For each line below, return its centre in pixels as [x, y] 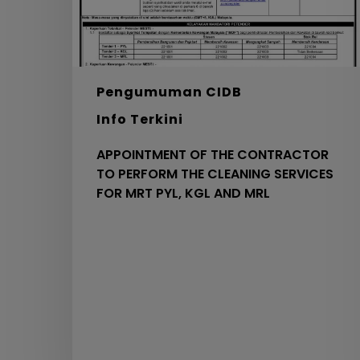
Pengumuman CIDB [169, 92]
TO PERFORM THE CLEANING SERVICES [215, 174]
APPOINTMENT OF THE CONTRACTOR [213, 155]
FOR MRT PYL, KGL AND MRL [183, 194]
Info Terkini [140, 120]
